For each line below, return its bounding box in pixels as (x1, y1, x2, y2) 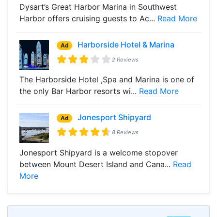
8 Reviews (112, 129, 139, 136)
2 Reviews (112, 56, 139, 63)
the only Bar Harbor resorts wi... (19, 86, 139, 96)
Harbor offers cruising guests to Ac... (19, 13, 157, 23)
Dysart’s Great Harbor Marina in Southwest (19, 1, 177, 12)
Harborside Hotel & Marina (77, 39, 175, 49)
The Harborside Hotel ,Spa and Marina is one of (19, 75, 194, 85)
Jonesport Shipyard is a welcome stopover (19, 147, 178, 157)
